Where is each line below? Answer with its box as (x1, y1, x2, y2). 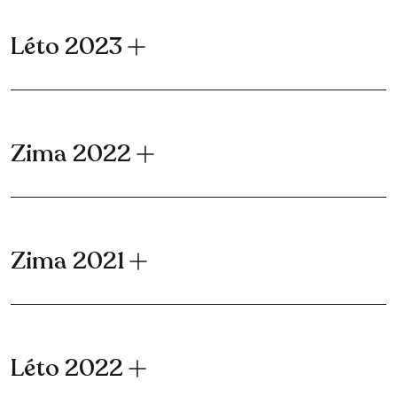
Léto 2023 (11, 30, 122, 64)
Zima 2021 (11, 245, 124, 278)
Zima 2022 (11, 137, 131, 171)
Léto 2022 (11, 352, 123, 385)
